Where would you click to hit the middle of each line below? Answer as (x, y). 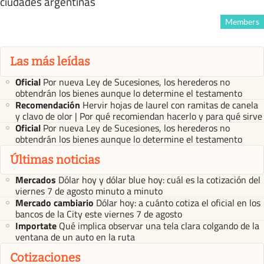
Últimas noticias (55, 159)
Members (242, 22)
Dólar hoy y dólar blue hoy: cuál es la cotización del (159, 180)
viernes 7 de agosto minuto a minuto (89, 191)
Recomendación (48, 105)
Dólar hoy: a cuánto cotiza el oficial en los (178, 203)
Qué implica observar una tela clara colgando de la (159, 226)
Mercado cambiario (55, 203)
